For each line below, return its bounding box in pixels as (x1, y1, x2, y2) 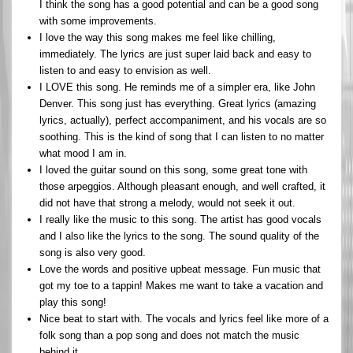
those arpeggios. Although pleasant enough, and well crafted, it (39, 180, 325, 192)
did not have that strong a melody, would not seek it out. (39, 196, 295, 209)
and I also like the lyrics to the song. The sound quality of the (39, 229, 319, 242)
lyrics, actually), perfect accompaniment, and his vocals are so (39, 113, 326, 126)
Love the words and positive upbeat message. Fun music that (39, 262, 321, 275)
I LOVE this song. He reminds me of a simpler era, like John (39, 80, 315, 93)
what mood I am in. (39, 147, 127, 159)
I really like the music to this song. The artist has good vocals (39, 213, 321, 225)
